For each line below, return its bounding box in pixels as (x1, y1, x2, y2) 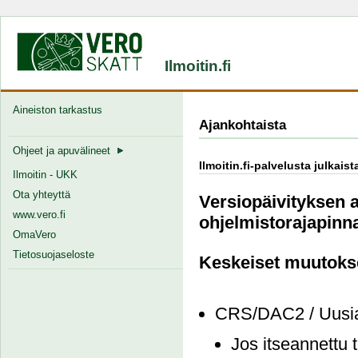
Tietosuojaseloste (13, 249, 94, 261)
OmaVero (13, 229, 56, 241)
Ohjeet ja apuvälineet (13, 145, 117, 157)
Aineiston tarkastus (13, 104, 109, 116)
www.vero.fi (13, 209, 66, 221)
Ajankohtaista (198, 117, 286, 133)
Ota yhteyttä (13, 189, 70, 201)
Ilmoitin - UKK (13, 169, 78, 181)
